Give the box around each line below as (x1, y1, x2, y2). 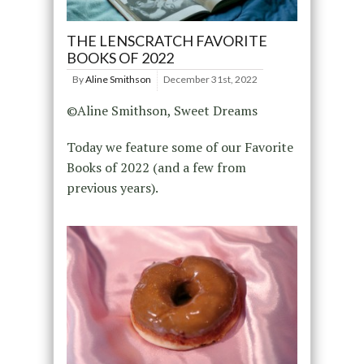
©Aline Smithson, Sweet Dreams (66, 102, 258, 120)
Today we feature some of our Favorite (66, 138, 293, 157)
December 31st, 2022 (162, 73, 258, 86)
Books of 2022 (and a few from (66, 158, 246, 177)
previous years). (66, 179, 158, 197)
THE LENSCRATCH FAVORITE (66, 32, 267, 50)
